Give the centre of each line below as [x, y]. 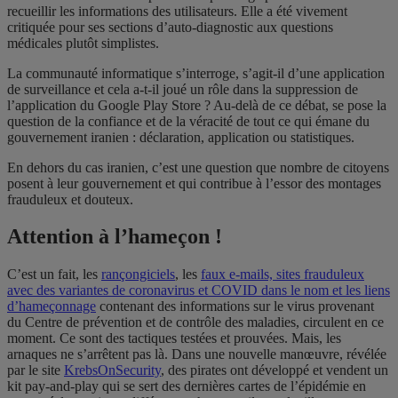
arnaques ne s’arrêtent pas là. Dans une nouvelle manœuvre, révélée [197, 354]
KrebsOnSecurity [112, 370]
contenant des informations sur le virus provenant [235, 306]
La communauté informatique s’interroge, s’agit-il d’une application [196, 73]
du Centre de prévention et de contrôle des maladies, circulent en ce [195, 322]
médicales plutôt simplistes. [83, 43]
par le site [36, 370]
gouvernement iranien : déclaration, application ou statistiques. [181, 137]
